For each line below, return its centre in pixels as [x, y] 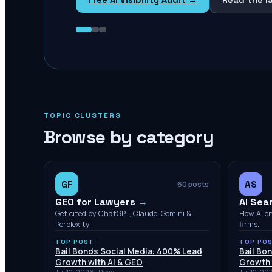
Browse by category [129, 137]
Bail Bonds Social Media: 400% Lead [129, 251]
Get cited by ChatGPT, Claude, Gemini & [123, 213]
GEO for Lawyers [95, 202]
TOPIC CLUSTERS [83, 115]
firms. [249, 224]
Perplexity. [73, 224]
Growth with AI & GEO [99, 262]
